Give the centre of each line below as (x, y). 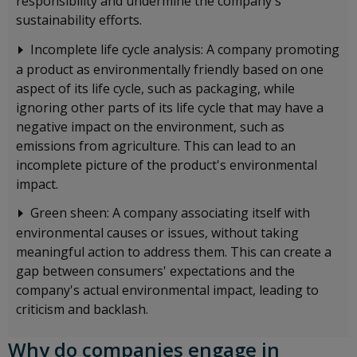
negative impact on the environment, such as (150, 126)
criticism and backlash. (82, 310)
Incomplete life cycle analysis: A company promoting (185, 49)
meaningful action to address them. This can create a (174, 252)
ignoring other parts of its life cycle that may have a (170, 107)
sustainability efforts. (79, 20)
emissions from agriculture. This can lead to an (156, 145)
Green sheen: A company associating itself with (170, 213)
